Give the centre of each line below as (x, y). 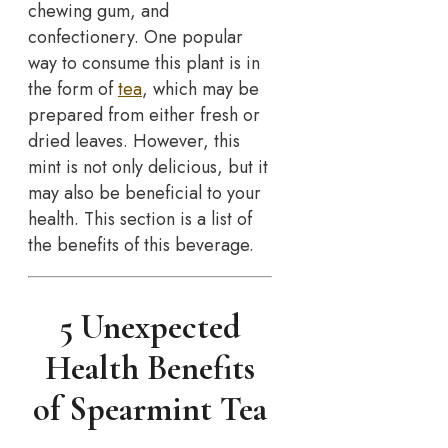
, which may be (200, 89)
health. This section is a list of (140, 219)
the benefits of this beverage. (141, 245)
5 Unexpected (150, 327)
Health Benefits (150, 368)
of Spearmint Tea (150, 409)
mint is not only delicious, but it (148, 167)
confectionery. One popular (135, 37)
